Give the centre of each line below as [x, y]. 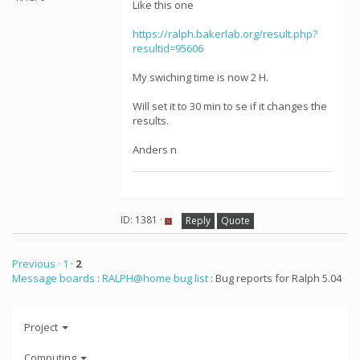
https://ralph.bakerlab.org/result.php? [225, 34]
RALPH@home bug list [155, 278]
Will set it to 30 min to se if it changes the [230, 106]
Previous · [37, 264]
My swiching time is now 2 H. [200, 77]
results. [151, 121]
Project [42, 327]
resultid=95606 [168, 48]
